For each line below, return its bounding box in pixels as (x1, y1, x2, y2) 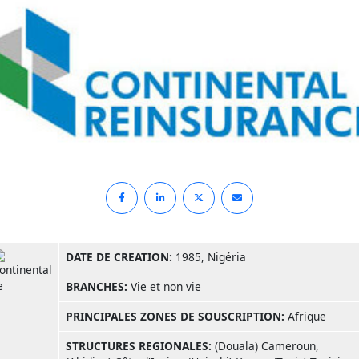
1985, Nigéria (172, 248, 246, 264)
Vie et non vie (127, 278, 201, 294)
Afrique (284, 308, 326, 324)
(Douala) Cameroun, (212, 337, 319, 353)
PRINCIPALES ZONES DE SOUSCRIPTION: (66, 308, 284, 324)
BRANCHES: (66, 278, 127, 294)
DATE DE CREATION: (66, 248, 172, 264)
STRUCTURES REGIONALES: (66, 337, 212, 353)
